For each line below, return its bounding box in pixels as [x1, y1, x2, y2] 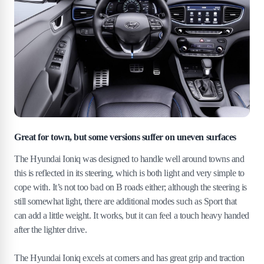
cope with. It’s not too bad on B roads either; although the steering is [14, 182, 247, 193]
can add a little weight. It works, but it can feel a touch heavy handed [14, 210, 249, 221]
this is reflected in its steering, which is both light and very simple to [14, 168, 245, 179]
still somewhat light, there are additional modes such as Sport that [14, 196, 237, 207]
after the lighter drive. [14, 225, 87, 235]
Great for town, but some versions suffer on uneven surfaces [14, 132, 236, 143]
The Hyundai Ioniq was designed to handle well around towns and [14, 154, 245, 164]
